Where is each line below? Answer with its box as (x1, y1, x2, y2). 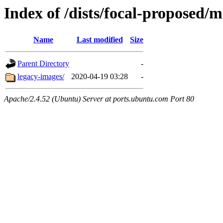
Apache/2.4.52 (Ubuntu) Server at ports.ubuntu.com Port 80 (4, 95, 194, 104)
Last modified (76, 35, 123, 44)
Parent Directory (17, 59, 69, 68)
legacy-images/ (17, 72, 64, 81)
